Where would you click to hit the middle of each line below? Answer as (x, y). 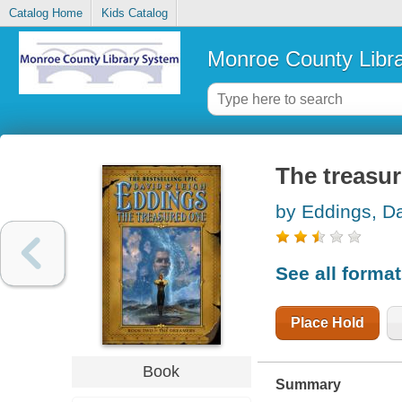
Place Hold (327, 322)
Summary (308, 384)
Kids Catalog (134, 13)
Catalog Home (45, 13)
